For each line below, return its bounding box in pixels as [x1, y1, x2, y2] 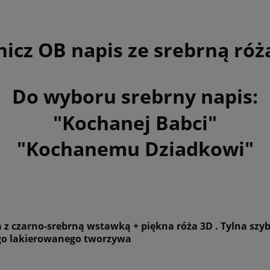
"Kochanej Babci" [53, 109, 217, 136]
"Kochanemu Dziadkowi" [16, 136, 254, 162]
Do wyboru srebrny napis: [12, 83, 258, 110]
